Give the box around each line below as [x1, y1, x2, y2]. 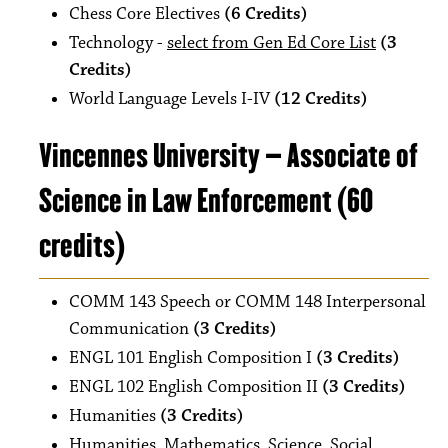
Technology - [69, 32, 167, 54]
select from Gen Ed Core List [167, 32, 376, 54]
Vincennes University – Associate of [39, 135, 418, 176]
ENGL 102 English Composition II [69, 376, 322, 398]
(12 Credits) [274, 88, 368, 110]
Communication [69, 318, 193, 340]
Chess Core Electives [69, 3, 224, 25]
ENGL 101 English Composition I [69, 347, 316, 369]
